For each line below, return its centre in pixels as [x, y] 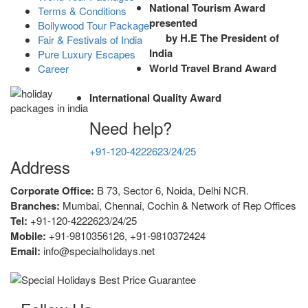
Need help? [131, 127]
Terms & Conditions [82, 10]
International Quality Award [155, 97]
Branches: [35, 205]
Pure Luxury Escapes [87, 54]
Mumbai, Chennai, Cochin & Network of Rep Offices [178, 205]
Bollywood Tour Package [93, 25]
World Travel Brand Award [213, 68]
